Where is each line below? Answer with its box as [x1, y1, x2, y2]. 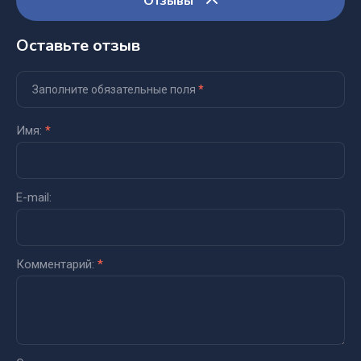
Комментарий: [16, 257, 98, 272]
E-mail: [16, 190, 52, 205]
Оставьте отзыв [16, 35, 140, 57]
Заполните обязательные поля [32, 83, 198, 97]
